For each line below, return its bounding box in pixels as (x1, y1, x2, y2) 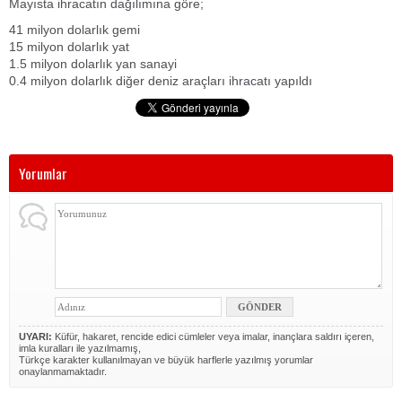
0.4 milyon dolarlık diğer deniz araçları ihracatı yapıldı (9, 74, 312, 88)
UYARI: (19, 331, 52, 342)
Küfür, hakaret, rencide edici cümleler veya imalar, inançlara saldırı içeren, (52, 331, 374, 342)
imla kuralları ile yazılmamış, (19, 343, 141, 354)
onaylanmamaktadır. (19, 366, 107, 377)
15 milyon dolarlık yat (9, 39, 129, 54)
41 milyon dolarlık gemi (9, 22, 140, 37)
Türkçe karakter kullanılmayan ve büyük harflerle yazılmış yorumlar (19, 354, 313, 365)
